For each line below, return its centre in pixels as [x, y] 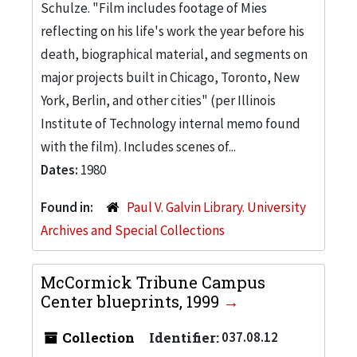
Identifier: [184, 337]
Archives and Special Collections [133, 230]
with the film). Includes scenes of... [138, 146]
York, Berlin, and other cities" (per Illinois [158, 100]
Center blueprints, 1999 [132, 301]
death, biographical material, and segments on [174, 54]
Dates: [61, 169]
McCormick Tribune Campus [153, 282]
